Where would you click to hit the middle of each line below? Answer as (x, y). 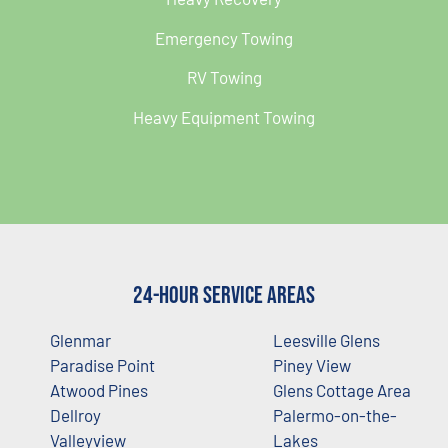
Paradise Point (102, 364)
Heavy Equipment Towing (224, 116)
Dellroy (75, 414)
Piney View (311, 364)
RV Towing (224, 77)
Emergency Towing (224, 37)
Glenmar (80, 339)
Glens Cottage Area (341, 389)
